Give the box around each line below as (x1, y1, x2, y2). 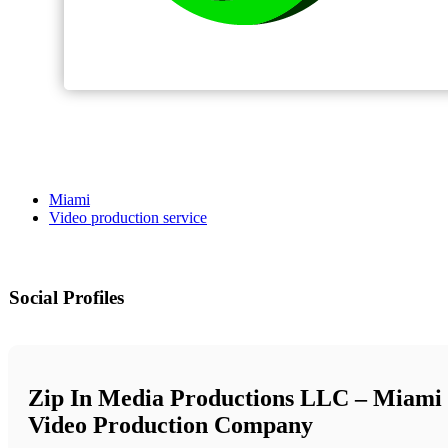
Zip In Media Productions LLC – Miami (28, 385, 442, 412)
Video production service (49, 209, 207, 227)
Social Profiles (9, 287, 124, 309)
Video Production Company (28, 412, 313, 439)
